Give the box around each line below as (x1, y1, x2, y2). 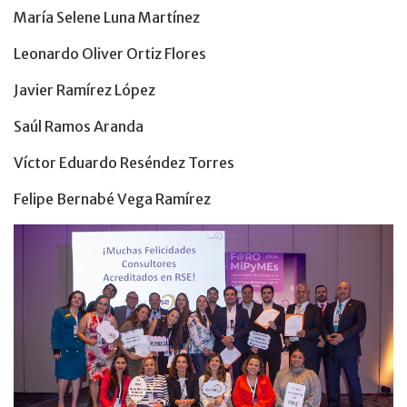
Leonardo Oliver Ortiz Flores (14, 44, 206, 63)
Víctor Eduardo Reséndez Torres (14, 153, 234, 172)
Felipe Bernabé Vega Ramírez (14, 189, 211, 208)
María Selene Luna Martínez (14, 7, 200, 26)
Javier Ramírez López (14, 80, 155, 99)
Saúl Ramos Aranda (14, 116, 144, 135)
